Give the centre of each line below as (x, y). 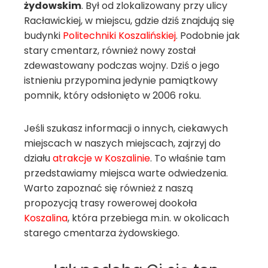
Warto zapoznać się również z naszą (109, 188)
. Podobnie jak (208, 36)
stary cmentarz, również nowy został (110, 51)
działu (38, 158)
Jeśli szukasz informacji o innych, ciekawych (126, 128)
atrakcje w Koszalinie (101, 158)
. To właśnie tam (188, 158)
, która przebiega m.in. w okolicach (148, 218)
